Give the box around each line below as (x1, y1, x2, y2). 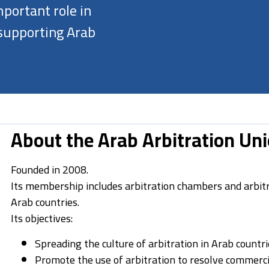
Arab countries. (10, 192, 79, 213)
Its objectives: (10, 208, 73, 229)
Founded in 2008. (10, 160, 88, 180)
